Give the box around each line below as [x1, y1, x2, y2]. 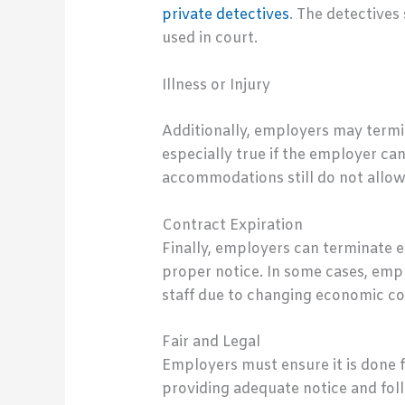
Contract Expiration [161, 215, 303, 235]
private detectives [161, 5, 289, 24]
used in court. [161, 28, 258, 48]
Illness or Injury [161, 75, 270, 95]
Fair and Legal [161, 333, 260, 353]
